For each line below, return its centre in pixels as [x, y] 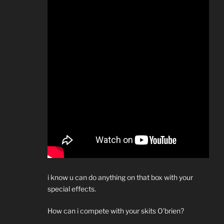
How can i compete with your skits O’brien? [116, 211]
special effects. [72, 189]
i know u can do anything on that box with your [120, 177]
